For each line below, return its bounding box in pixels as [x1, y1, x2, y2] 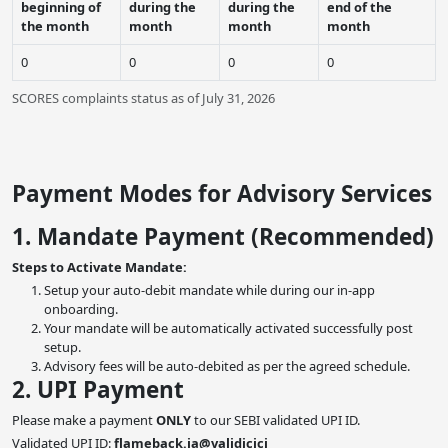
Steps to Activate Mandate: [12, 258, 187, 277]
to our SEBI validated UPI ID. [191, 411, 360, 430]
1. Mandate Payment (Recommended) [12, 221, 434, 253]
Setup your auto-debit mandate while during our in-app [44, 281, 375, 300]
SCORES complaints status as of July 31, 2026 [12, 89, 275, 108]
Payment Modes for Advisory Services [12, 178, 432, 210]
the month [21, 17, 89, 36]
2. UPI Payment [12, 374, 184, 406]
